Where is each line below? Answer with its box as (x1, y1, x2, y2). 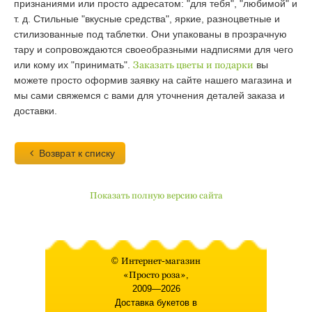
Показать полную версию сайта (89, 190, 223, 201)
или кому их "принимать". (14, 59, 133, 70)
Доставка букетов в (115, 297, 197, 308)
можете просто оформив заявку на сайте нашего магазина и (14, 75, 292, 86)
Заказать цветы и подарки (133, 59, 253, 70)
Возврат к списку (38, 148, 115, 159)
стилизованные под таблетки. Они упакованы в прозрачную (14, 29, 287, 40)
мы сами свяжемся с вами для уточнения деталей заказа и (14, 90, 285, 101)
